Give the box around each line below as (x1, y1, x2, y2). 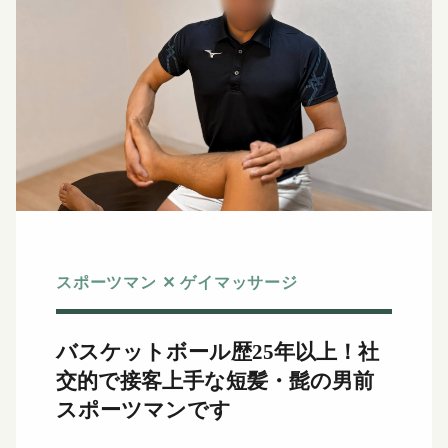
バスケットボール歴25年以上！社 (56, 340, 379, 365)
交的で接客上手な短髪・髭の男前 (56, 369, 374, 394)
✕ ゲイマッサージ (156, 272, 315, 293)
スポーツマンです (56, 398, 231, 423)
